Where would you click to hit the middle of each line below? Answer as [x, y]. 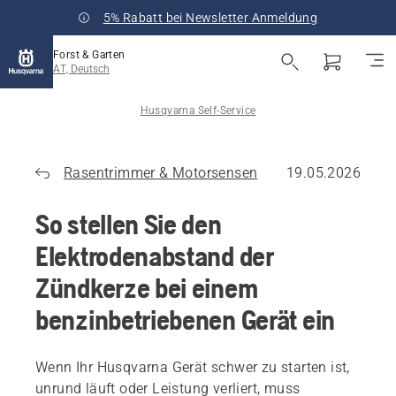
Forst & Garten [89, 55]
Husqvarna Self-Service [198, 110]
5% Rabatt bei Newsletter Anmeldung [210, 18]
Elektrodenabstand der [155, 256]
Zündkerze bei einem [147, 288]
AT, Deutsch [81, 69]
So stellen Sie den [129, 224]
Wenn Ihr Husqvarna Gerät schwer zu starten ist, [193, 367]
